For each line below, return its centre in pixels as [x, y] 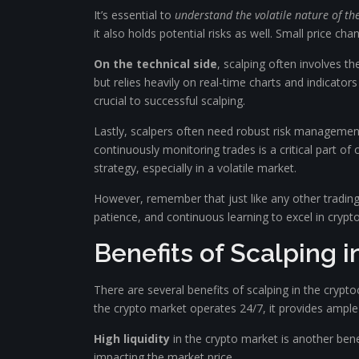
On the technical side [155, 64]
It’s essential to [134, 15]
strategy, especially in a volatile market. [195, 168]
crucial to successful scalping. [169, 101]
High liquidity [132, 339]
